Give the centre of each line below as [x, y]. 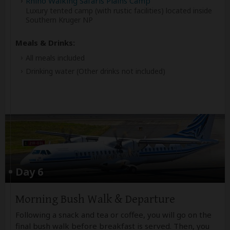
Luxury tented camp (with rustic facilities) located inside [119, 11]
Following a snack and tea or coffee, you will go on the [113, 214]
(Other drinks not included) [121, 71]
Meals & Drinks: [45, 43]
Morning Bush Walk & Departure [95, 199]
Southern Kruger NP [59, 20]
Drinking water [51, 71]
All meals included [55, 58]
